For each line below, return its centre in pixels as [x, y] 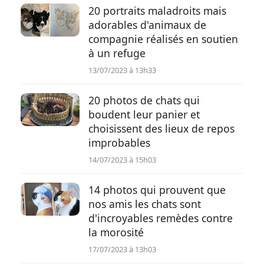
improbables [119, 143]
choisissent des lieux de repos [161, 128]
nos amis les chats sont [145, 204]
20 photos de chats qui [144, 100]
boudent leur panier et [144, 114]
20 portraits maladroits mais [157, 11]
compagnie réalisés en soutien [163, 39]
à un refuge [117, 53]
